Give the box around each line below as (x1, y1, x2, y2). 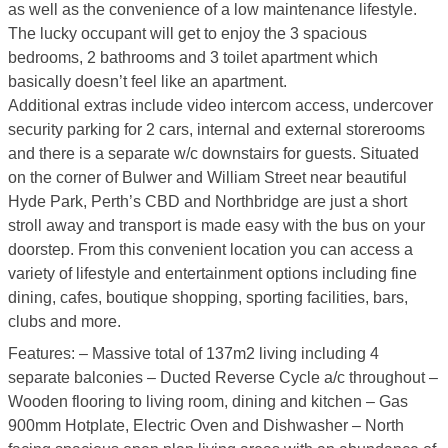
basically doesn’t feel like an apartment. (8, 73, 287, 90)
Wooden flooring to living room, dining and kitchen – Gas (8, 393, 408, 410)
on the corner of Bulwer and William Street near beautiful (8, 169, 407, 186)
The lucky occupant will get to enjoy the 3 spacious (8, 25, 367, 42)
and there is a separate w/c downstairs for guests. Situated (8, 145, 419, 162)
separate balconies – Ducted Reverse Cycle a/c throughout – (8, 369, 438, 386)
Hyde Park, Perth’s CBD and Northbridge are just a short (8, 193, 407, 210)
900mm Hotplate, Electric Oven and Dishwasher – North (8, 417, 404, 434)
